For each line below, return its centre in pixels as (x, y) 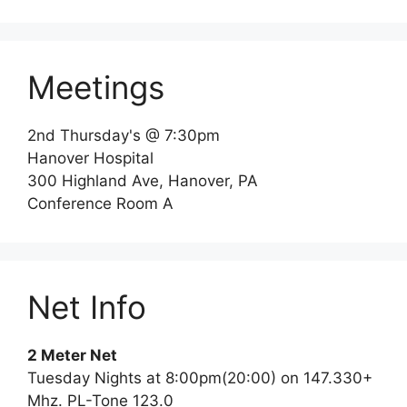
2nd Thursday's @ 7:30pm (124, 135)
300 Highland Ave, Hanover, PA (143, 181)
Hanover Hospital (90, 158)
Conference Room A (100, 203)
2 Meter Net (72, 355)
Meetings (96, 87)
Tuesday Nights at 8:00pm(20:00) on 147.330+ (200, 378)
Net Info (87, 307)
